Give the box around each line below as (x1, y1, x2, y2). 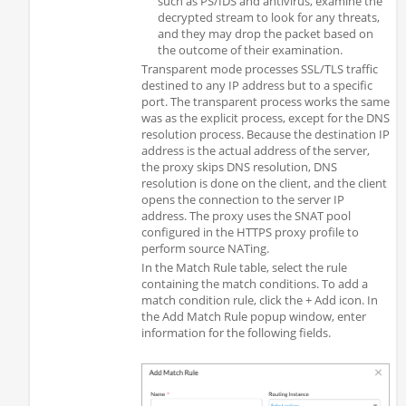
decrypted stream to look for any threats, (157, 8, 380, 25)
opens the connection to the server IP (140, 190, 344, 208)
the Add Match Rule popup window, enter (140, 308, 366, 325)
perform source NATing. (140, 239, 269, 256)
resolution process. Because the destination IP (140, 125, 390, 142)
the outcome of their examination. (157, 41, 343, 58)
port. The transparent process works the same (140, 92, 390, 110)
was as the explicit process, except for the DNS (140, 109, 390, 126)
